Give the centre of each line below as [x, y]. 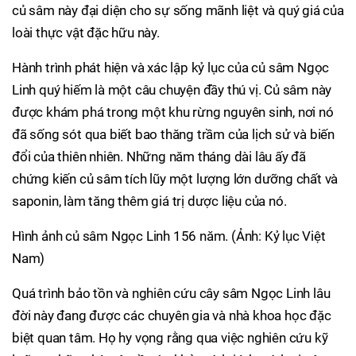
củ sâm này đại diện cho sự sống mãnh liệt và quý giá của [178, 10]
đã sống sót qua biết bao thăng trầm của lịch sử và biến [173, 134]
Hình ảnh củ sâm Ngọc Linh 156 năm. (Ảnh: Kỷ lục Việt [169, 236]
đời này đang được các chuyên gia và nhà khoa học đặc [172, 315]
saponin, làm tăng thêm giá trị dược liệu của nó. [149, 201]
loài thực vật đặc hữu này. [86, 33]
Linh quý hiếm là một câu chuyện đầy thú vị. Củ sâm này [172, 90]
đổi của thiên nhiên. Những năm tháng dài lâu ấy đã [159, 157]
